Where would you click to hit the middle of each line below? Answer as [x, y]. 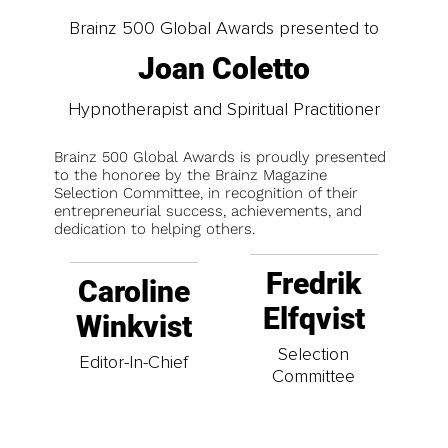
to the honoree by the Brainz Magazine [190, 174]
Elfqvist [313, 318]
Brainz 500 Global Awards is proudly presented [220, 156]
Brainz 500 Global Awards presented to [224, 27]
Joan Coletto [224, 68]
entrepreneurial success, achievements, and [208, 210]
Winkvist [133, 326]
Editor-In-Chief [134, 362]
